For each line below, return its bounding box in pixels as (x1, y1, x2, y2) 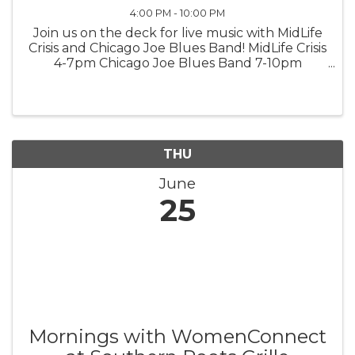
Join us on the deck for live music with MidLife (32, 25, 323, 40)
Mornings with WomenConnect (29, 325, 326, 349)
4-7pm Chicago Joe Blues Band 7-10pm (53, 55, 302, 71)
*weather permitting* (109, 70, 246, 86)
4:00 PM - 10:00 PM (130, 6, 225, 19)
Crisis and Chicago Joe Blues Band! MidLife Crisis (29, 40, 326, 55)
